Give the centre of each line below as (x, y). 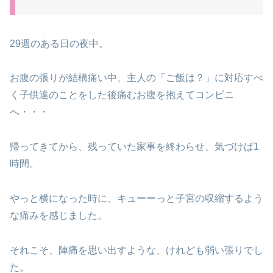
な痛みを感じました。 (58, 216)
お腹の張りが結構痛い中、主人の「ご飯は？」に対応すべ (136, 78)
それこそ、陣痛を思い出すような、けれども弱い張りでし (136, 250)
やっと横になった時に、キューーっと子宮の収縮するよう (136, 199)
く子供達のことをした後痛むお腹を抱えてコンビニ (122, 95)
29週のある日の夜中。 (59, 43)
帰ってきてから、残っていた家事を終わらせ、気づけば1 (134, 147)
